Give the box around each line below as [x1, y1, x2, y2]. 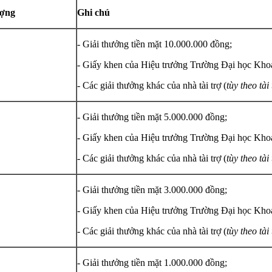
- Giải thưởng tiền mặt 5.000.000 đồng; [77, 112, 227, 123]
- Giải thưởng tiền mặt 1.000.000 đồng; [77, 257, 227, 268]
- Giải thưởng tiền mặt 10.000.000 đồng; [77, 39, 232, 50]
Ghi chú [77, 7, 110, 18]
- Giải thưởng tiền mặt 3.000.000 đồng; [77, 185, 227, 195]
